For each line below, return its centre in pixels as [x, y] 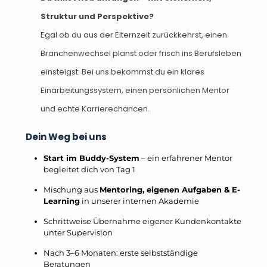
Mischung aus [72, 190]
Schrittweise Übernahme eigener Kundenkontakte [142, 221]
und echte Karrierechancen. [95, 109]
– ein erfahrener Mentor [186, 158]
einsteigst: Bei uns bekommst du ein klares [122, 72]
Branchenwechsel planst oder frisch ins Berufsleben [141, 54]
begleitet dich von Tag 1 [89, 170]
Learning [62, 201]
